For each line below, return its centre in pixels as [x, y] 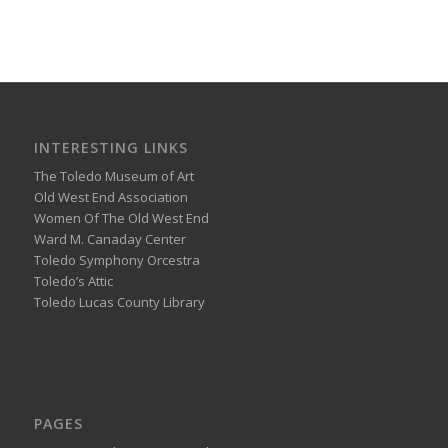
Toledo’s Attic [73, 281]
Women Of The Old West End [121, 218]
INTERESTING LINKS [110, 148]
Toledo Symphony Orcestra [116, 260]
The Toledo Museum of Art [113, 176]
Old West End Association [110, 197]
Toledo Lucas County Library [119, 302]
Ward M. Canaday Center [109, 239]
